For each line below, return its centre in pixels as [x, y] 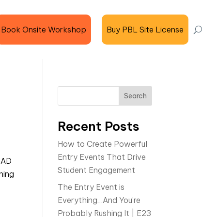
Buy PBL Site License [145, 29]
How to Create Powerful [103, 144]
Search [135, 96]
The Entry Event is [91, 187]
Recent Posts [99, 126]
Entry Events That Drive [102, 157]
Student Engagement [97, 170]
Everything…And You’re [99, 200]
